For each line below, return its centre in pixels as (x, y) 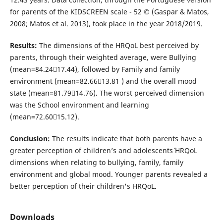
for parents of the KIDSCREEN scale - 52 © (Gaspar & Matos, (109, 11)
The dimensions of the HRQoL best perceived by (119, 45)
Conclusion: (31, 138)
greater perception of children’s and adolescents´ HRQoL (103, 150)
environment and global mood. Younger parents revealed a (109, 174)
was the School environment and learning (79, 105)
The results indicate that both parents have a (127, 138)
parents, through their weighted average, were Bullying (103, 57)
